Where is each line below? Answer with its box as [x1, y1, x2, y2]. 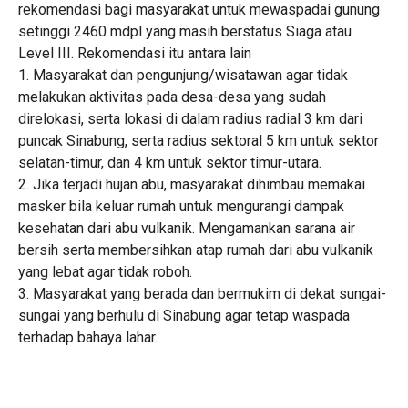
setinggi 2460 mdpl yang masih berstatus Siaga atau [18, 22, 352, 40]
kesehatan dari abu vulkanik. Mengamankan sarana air [18, 219, 355, 237]
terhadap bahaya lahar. [18, 328, 158, 346]
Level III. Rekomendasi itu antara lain [18, 44, 251, 62]
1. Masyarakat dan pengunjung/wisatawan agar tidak [18, 66, 348, 84]
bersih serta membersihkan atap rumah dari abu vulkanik [18, 240, 373, 259]
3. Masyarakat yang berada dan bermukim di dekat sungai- [18, 284, 386, 302]
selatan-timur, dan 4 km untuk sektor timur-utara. [18, 153, 321, 171]
